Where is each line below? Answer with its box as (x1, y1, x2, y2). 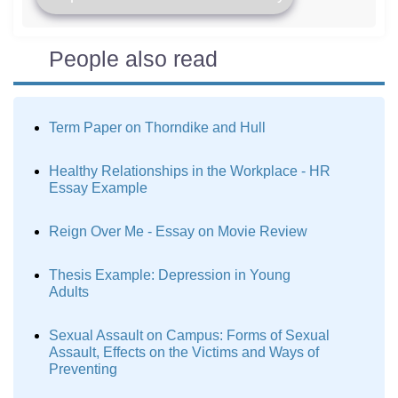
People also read (49, 46, 218, 71)
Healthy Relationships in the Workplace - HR (49, 163, 330, 179)
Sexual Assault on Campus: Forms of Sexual (49, 328, 330, 343)
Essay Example (49, 180, 147, 195)
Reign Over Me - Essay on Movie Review (49, 224, 307, 239)
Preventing (49, 362, 117, 377)
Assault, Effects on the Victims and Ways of (49, 345, 319, 360)
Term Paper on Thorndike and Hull (49, 120, 266, 135)
